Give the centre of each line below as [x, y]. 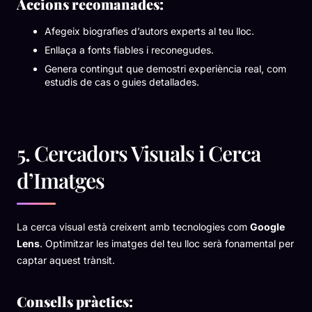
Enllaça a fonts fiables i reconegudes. [129, 50]
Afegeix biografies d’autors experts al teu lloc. [149, 31]
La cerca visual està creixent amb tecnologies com [133, 227]
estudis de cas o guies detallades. [122, 82]
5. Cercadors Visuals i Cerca [139, 154]
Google [267, 227]
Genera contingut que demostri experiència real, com [165, 69]
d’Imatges [61, 181]
